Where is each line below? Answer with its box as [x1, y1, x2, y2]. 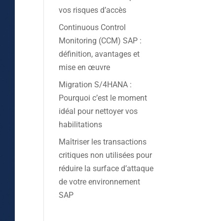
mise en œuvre [59, 63, 110, 72]
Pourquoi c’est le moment [59, 93, 147, 103]
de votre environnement [59, 177, 141, 186]
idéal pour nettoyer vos [59, 107, 138, 116]
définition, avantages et [59, 49, 140, 59]
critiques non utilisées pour [59, 150, 152, 160]
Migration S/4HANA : [59, 80, 132, 89]
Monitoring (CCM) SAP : [59, 36, 142, 45]
